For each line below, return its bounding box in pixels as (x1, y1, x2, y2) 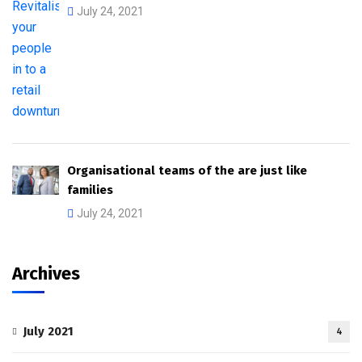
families (67, 182, 113, 197)
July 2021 (23, 323, 74, 339)
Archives (12, 262, 80, 284)
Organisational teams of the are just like (67, 162, 307, 178)
